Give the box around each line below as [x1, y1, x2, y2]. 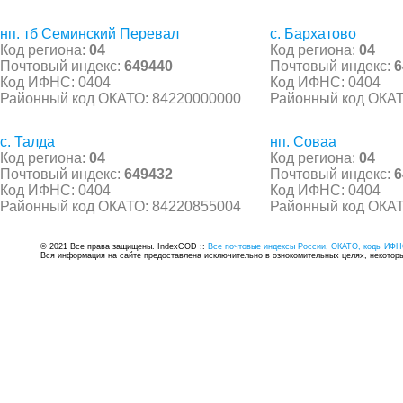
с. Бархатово [270, 25, 356, 41]
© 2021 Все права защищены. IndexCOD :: [40, 241, 208, 251]
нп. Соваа [270, 133, 336, 149]
